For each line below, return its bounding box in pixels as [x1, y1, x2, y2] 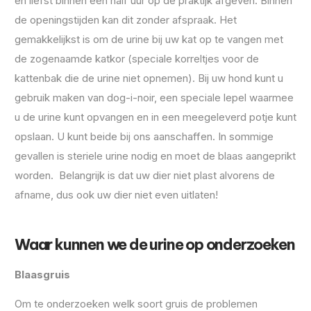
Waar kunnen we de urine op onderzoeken [15, 234, 295, 254]
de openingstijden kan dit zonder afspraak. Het [15, 13, 237, 27]
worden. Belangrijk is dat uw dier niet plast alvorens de [15, 169, 275, 183]
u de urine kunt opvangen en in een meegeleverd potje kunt [15, 110, 296, 124]
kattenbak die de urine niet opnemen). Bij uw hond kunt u [15, 72, 283, 85]
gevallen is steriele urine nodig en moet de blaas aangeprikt [15, 149, 296, 163]
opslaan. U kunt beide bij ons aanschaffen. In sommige [15, 130, 274, 144]
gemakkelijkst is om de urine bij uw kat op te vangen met [15, 33, 283, 47]
